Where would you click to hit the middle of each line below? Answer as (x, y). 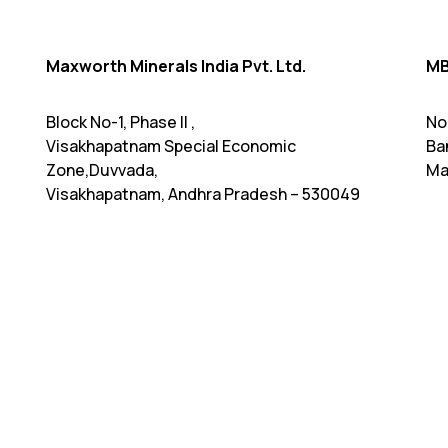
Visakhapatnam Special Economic (171, 146)
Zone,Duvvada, (102, 170)
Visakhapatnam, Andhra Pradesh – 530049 (203, 194)
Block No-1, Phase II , (120, 122)
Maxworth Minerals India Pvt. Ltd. (176, 66)
